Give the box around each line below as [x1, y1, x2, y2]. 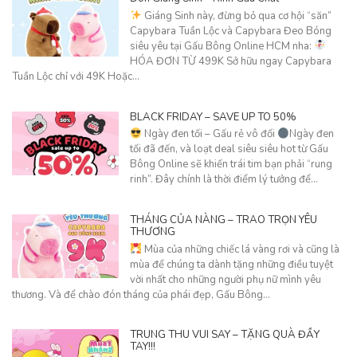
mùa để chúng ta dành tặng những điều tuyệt [129, 257, 333, 272]
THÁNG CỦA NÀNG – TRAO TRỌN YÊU [129, 212, 317, 227]
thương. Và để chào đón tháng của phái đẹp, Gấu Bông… [12, 287, 270, 302]
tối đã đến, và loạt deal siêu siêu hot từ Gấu [129, 142, 328, 157]
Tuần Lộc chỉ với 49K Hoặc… [12, 69, 139, 84]
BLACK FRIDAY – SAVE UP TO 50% [129, 109, 296, 124]
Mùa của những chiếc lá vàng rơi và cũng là [141, 241, 339, 257]
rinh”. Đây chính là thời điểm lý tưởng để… [129, 172, 318, 187]
